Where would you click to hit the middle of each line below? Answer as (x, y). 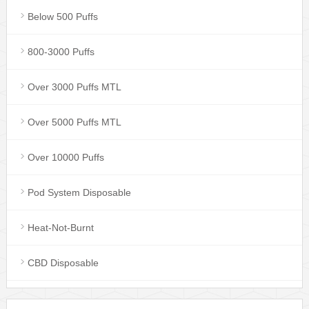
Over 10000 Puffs (66, 157)
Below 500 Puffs (62, 16)
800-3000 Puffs (61, 51)
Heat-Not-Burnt (60, 227)
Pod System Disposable (79, 192)
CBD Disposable (63, 262)
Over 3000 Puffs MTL (74, 87)
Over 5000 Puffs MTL (74, 122)
